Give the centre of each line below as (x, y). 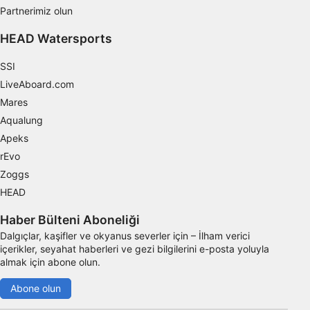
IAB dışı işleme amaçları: (60, 15)
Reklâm (40, 121)
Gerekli (40, 36)
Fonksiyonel (51, 93)
